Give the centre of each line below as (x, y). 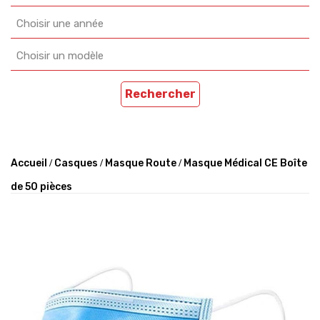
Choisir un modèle (60, 56)
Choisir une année (60, 24)
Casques (76, 163)
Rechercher (160, 94)
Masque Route (141, 163)
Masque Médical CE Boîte (245, 163)
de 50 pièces (41, 187)
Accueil (29, 163)
